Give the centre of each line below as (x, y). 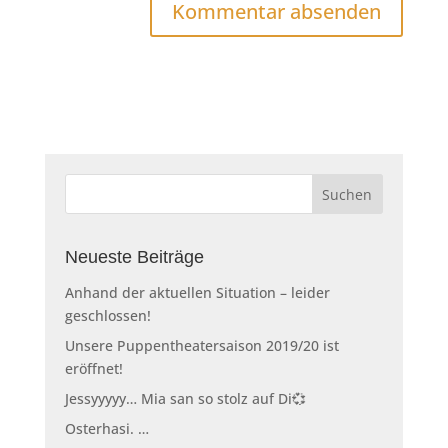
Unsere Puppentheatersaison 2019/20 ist (201, 345)
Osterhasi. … (106, 428)
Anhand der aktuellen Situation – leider (197, 292)
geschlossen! (107, 315)
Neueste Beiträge (134, 257)
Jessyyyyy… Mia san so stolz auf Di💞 (185, 398)
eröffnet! (93, 368)
